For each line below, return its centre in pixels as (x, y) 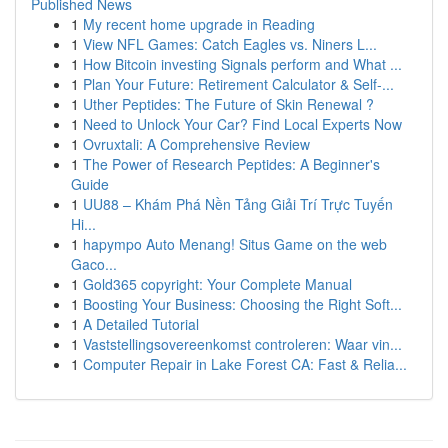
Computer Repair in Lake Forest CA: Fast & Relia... (245, 364)
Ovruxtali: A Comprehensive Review (196, 144)
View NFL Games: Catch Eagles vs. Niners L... (230, 44)
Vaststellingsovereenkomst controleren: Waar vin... (242, 344)
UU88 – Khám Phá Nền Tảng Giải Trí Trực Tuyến (238, 204)
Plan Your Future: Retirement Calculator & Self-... (238, 84)
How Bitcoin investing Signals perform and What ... (242, 64)
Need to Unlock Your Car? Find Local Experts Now (242, 124)
